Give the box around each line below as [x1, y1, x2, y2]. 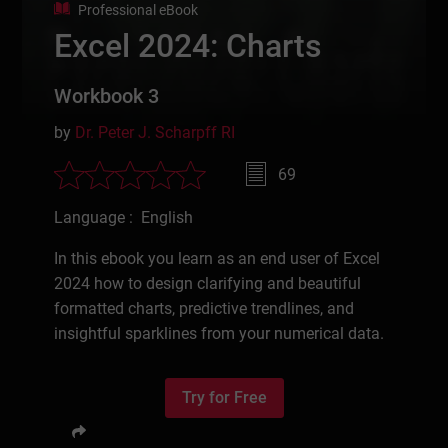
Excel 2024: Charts [54, 26, 323, 65]
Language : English [54, 208, 194, 228]
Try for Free [181, 388, 267, 408]
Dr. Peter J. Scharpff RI [75, 122, 236, 142]
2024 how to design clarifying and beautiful [54, 274, 362, 294]
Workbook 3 [54, 83, 160, 108]
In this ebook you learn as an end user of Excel [54, 249, 381, 269]
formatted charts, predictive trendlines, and [54, 299, 355, 319]
